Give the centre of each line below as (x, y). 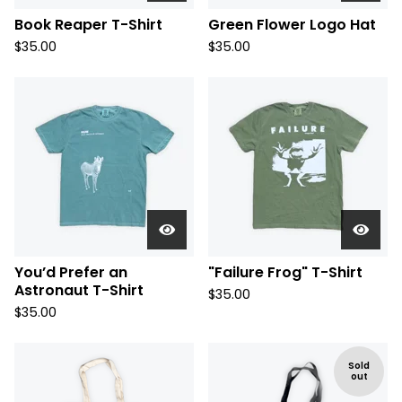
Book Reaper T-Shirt (88, 25)
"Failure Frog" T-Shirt (285, 272)
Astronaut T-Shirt (79, 290)
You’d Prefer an (71, 272)
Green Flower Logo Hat (292, 25)
